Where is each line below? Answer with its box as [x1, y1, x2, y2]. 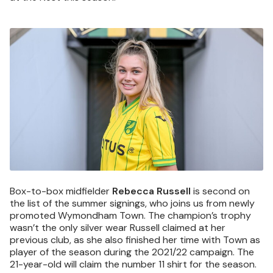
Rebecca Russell [112, 185, 191, 197]
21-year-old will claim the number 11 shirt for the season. [10, 258, 257, 271]
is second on [191, 185, 250, 197]
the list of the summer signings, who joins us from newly [10, 197, 255, 210]
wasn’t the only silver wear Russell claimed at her [10, 221, 225, 234]
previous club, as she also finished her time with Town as [10, 233, 260, 246]
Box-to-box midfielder [10, 185, 112, 197]
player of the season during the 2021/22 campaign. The [10, 246, 254, 258]
